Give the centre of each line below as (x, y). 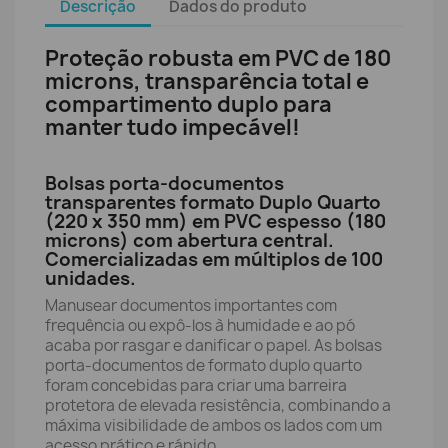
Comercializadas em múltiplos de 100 (214, 259)
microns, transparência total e (207, 81)
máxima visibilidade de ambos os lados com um (213, 425)
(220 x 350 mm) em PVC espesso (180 (215, 221)
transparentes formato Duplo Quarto (213, 202)
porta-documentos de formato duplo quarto (203, 365)
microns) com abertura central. (189, 240)
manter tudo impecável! (172, 127)
